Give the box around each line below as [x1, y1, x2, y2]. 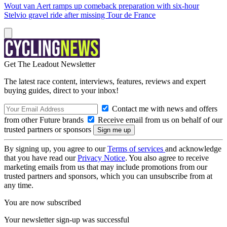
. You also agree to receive [125, 154, 209, 162]
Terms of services [107, 144, 165, 153]
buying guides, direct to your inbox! [4, 86, 119, 95]
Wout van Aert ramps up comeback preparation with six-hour [4, 2, 199, 10]
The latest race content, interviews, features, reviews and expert [4, 77, 206, 86]
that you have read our [4, 154, 78, 162]
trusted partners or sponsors [4, 125, 93, 134]
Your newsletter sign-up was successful [4, 215, 129, 224]
